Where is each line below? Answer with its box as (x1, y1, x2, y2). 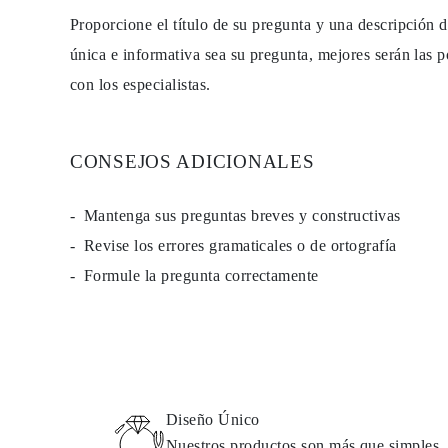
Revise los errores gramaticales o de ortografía (84, 237, 397, 254)
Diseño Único (166, 411, 260, 428)
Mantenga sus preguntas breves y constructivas (84, 207, 401, 224)
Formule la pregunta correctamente (84, 267, 319, 284)
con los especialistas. (70, 76, 211, 93)
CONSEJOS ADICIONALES (70, 151, 315, 172)
